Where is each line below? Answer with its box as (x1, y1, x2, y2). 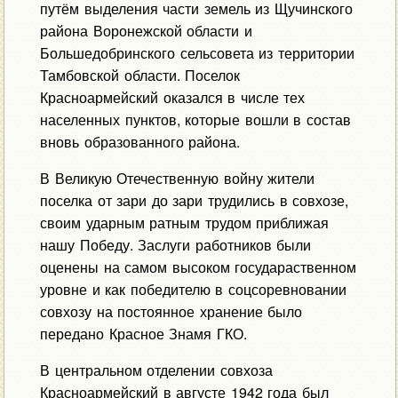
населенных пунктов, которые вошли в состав (39, 108, 351, 130)
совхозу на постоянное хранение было (39, 300, 303, 322)
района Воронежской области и (39, 20, 252, 41)
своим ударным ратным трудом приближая (39, 211, 330, 233)
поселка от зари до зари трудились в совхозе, (39, 189, 349, 211)
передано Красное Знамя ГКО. (39, 322, 247, 344)
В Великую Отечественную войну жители (39, 167, 315, 188)
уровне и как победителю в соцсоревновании (39, 278, 346, 299)
